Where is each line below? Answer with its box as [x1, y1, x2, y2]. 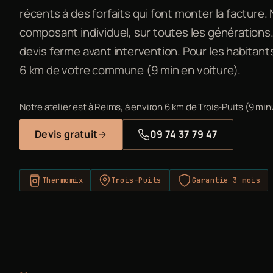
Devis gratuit [35, 127, 98, 141]
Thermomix [42, 175, 83, 185]
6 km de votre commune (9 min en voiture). [19, 62, 241, 78]
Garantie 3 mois [191, 175, 261, 185]
